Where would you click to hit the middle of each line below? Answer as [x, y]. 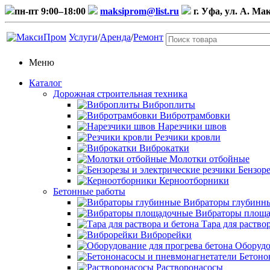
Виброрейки [166, 235]
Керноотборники [194, 181]
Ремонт [148, 37]
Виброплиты [169, 105]
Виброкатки [164, 148]
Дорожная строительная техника [120, 94]
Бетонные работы [89, 191]
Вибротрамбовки [195, 115]
